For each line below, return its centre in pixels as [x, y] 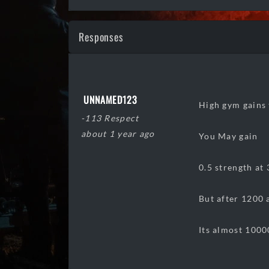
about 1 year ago [118, 134]
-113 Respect [110, 118]
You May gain [230, 136]
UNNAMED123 [110, 100]
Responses [101, 37]
